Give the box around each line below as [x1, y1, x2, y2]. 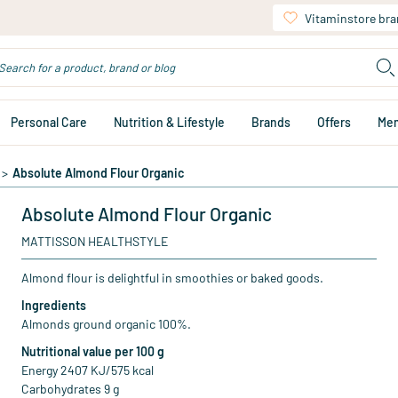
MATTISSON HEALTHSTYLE [21, 234, 168, 249]
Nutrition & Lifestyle [114, 115, 225, 130]
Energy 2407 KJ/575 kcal [21, 362, 154, 378]
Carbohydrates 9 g [21, 381, 119, 396]
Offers [317, 115, 351, 130]
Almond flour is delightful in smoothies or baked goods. [21, 270, 326, 285]
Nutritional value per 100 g [21, 344, 164, 359]
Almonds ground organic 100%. [21, 316, 191, 331]
